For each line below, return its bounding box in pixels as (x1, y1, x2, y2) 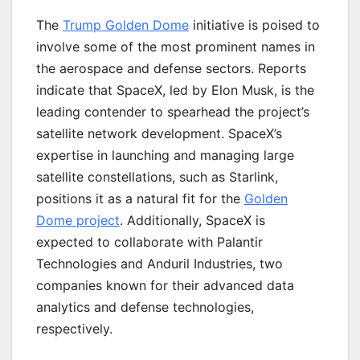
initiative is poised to (189, 16, 320, 33)
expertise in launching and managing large (36, 146, 294, 163)
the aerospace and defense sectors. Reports (36, 59, 306, 76)
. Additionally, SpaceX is (120, 211, 265, 228)
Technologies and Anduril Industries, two (36, 255, 283, 272)
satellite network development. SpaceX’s (36, 125, 282, 141)
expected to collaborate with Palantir (36, 233, 263, 250)
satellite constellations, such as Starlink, (36, 168, 278, 185)
